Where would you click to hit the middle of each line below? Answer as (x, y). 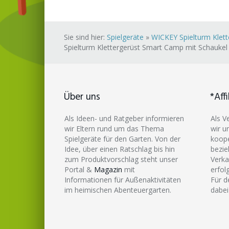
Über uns (82, 97)
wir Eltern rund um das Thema (114, 128)
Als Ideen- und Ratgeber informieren (124, 118)
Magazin (108, 169)
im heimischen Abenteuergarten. (118, 190)
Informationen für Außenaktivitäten (123, 179)
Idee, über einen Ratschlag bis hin (120, 149)
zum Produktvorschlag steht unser (121, 159)
